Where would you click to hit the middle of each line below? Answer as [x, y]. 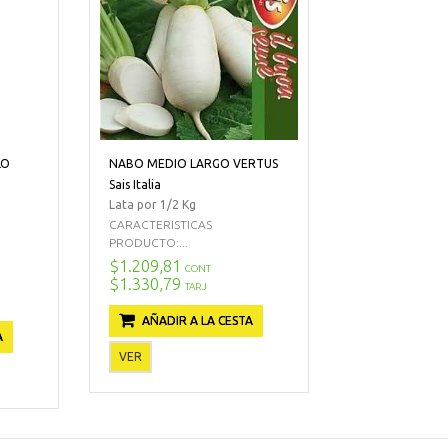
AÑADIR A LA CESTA [197, 320]
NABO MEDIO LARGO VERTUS [193, 163]
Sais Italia [134, 184]
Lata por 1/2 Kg [152, 204]
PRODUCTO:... [148, 242]
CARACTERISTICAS [160, 224]
